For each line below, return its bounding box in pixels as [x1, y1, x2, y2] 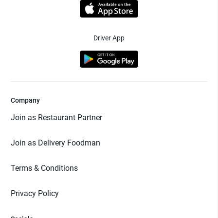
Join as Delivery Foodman [11, 138, 101, 148]
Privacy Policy [11, 189, 59, 199]
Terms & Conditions [11, 163, 78, 173]
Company [11, 96, 40, 105]
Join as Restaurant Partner [11, 113, 103, 123]
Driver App [93, 34, 125, 42]
